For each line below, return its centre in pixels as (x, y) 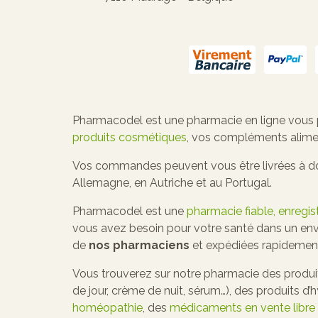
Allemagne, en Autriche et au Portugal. (172, 182)
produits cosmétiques (130, 137)
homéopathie (108, 307)
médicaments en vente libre (242, 307)
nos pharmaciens (139, 245)
